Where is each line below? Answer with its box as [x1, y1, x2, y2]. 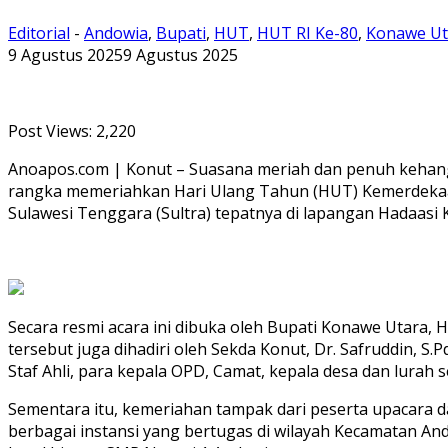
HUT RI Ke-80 [257, 21, 358, 44]
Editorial [8, 21, 70, 44]
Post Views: [8, 119, 92, 142]
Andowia [84, 21, 148, 44]
